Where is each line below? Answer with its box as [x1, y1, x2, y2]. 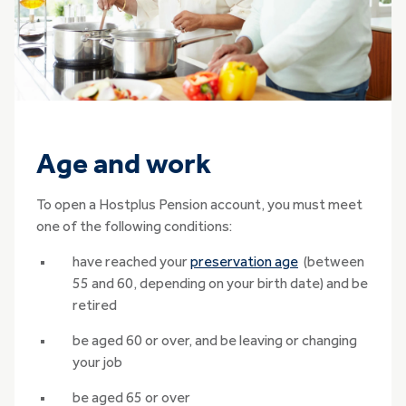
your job [72, 356, 122, 372]
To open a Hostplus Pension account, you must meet [36, 198, 362, 214]
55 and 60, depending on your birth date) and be [72, 277, 368, 293]
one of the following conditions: [36, 220, 232, 236]
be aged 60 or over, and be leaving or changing [72, 334, 357, 350]
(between [298, 256, 364, 271]
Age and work [36, 151, 211, 181]
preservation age [190, 256, 298, 271]
